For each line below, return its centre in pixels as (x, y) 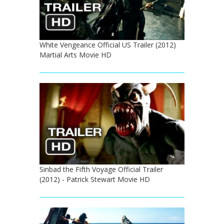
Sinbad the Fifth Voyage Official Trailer (101, 169)
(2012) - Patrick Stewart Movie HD (95, 179)
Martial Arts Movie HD (75, 55)
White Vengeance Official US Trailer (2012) (108, 45)
